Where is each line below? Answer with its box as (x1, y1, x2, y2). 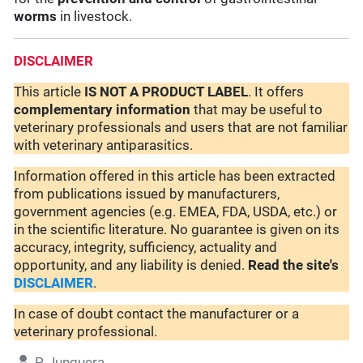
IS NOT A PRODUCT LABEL (84, 83, 249, 100)
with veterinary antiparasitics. (14, 137, 197, 154)
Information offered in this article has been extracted (14, 168, 336, 185)
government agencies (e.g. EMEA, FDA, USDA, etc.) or (14, 203, 338, 220)
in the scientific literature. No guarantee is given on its (14, 221, 340, 238)
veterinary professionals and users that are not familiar (14, 119, 348, 136)
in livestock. (57, 8, 133, 25)
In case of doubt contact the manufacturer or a (14, 305, 300, 322)
